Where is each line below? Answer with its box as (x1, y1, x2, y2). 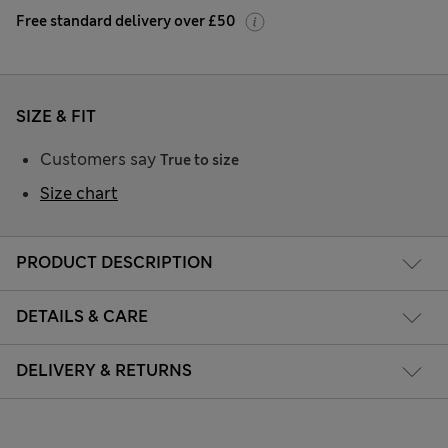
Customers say (40, 148, 160, 170)
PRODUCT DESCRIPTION (16, 252, 213, 274)
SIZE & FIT (16, 105, 96, 127)
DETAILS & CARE (16, 306, 148, 328)
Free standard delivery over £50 (16, 11, 235, 30)
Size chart (40, 182, 118, 204)
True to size (160, 150, 239, 169)
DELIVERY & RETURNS (16, 360, 192, 382)
